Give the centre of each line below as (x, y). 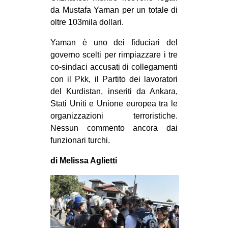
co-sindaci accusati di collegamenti (114, 67)
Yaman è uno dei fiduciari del (114, 42)
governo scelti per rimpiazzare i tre (114, 54)
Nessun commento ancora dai (114, 128)
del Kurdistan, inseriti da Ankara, (114, 91)
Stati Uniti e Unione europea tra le (114, 103)
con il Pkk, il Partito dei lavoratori (114, 79)
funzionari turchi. (80, 140)
